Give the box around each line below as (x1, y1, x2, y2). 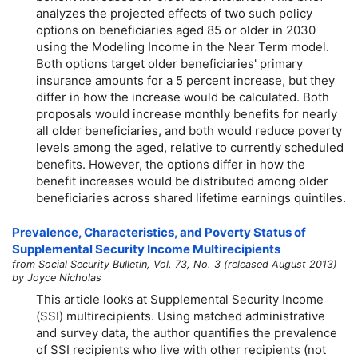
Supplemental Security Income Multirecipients (12, 241, 280, 257)
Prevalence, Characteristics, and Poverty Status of (12, 225, 306, 241)
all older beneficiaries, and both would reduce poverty (36, 122, 342, 138)
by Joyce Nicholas (12, 272, 101, 284)
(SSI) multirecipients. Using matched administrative (36, 308, 325, 324)
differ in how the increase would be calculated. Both (36, 89, 329, 105)
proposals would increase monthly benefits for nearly (36, 105, 337, 121)
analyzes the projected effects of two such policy (36, 5, 312, 21)
